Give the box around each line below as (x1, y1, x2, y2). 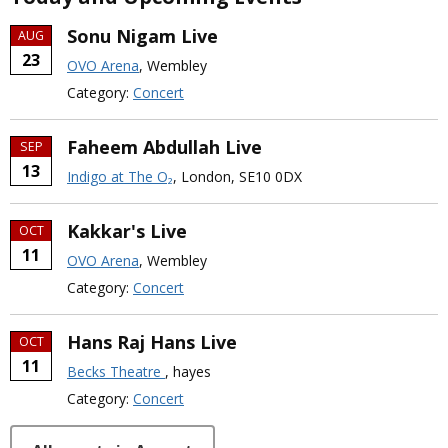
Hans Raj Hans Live (67, 330, 237, 355)
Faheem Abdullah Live (67, 135, 262, 160)
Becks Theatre (67, 362, 165, 382)
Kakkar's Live (67, 219, 187, 244)
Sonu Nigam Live (67, 24, 218, 49)
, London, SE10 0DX (173, 167, 302, 187)
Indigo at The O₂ (67, 167, 173, 187)
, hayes (165, 362, 211, 382)
